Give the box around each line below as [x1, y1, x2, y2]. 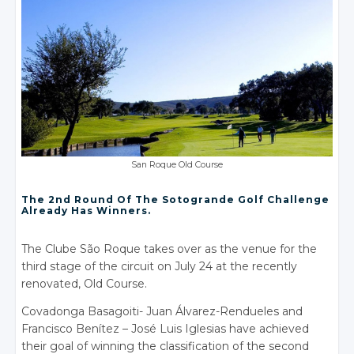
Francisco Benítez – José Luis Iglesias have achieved [21, 322, 310, 337]
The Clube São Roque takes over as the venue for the [21, 242, 318, 257]
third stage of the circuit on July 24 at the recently [21, 259, 298, 274]
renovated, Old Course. [21, 277, 148, 292]
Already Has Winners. [21, 205, 152, 217]
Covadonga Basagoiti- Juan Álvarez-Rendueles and [21, 304, 303, 319]
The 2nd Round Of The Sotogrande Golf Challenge [21, 194, 330, 206]
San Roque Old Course [131, 160, 223, 171]
